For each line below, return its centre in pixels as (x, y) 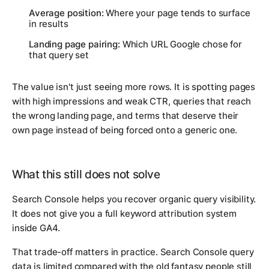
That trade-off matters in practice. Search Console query (133, 252)
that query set (59, 55)
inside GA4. (36, 228)
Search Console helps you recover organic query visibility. (134, 199)
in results (49, 23)
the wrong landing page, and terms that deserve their (125, 115)
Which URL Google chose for (181, 44)
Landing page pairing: (74, 44)
